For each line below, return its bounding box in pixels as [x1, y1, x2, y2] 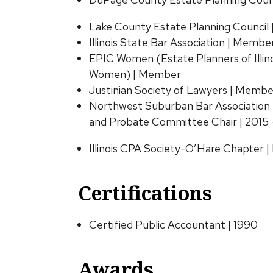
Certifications [77, 180, 212, 206]
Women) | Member [88, 67, 181, 81]
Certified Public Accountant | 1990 [88, 218, 258, 232]
